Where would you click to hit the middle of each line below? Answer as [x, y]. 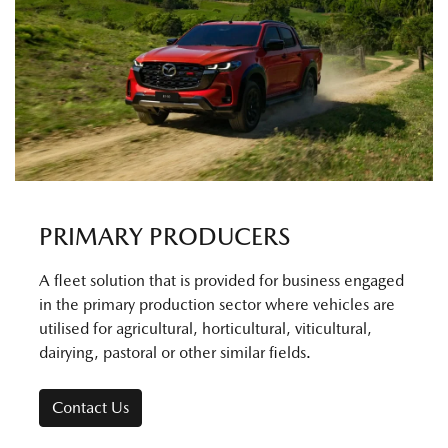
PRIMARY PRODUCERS [164, 237]
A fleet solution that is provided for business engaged [221, 281]
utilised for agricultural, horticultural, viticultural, [205, 329]
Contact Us [90, 408]
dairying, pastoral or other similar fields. [175, 353]
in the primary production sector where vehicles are [217, 305]
